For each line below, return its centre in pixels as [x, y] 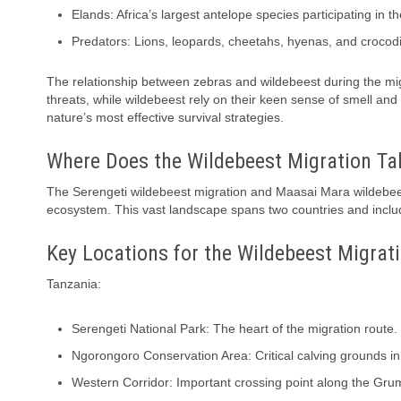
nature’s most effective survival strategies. [165, 118]
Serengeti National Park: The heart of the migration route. [235, 329]
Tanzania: [74, 284]
